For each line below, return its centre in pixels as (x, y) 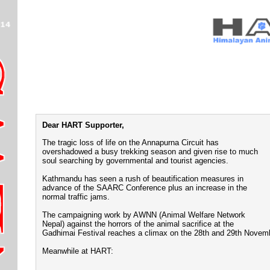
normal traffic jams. (76, 196)
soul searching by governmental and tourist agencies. (135, 160)
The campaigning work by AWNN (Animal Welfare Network (144, 215)
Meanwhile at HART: (78, 251)
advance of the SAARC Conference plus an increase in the (145, 187)
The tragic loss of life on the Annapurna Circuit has (130, 142)
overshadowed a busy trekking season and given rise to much (150, 151)
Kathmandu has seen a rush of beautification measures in (143, 178)
